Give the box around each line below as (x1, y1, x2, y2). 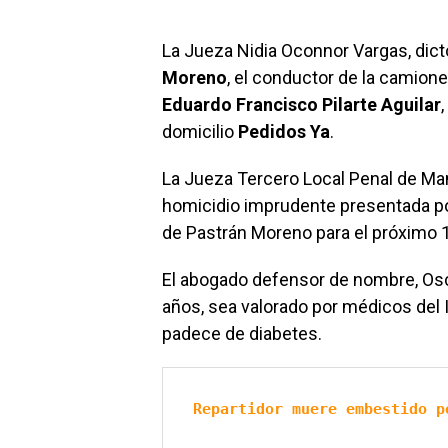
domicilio (162, 121, 238, 143)
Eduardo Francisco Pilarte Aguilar (162, 94, 441, 116)
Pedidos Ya (238, 121, 330, 143)
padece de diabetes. (162, 323, 322, 345)
